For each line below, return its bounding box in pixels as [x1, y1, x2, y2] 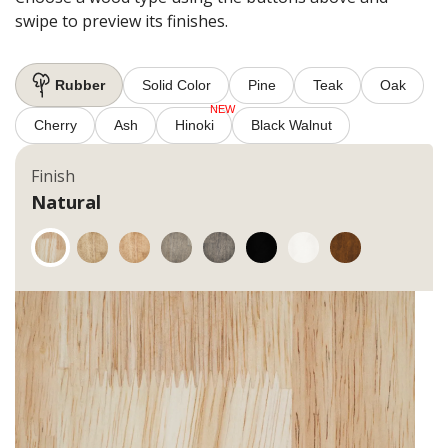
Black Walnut [250, 117, 332, 134]
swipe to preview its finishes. [15, 10, 228, 33]
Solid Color [141, 76, 211, 93]
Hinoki [174, 117, 214, 134]
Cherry [33, 117, 77, 134]
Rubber [54, 76, 105, 93]
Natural [31, 190, 101, 215]
